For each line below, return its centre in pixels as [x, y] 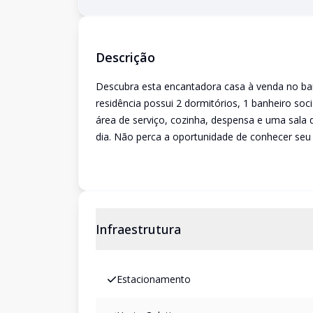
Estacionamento [154, 279]
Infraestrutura [138, 229]
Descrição [125, 57]
